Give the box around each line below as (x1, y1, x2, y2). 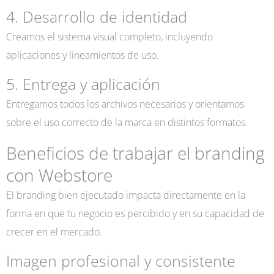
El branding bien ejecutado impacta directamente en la (6, 187, 245, 202)
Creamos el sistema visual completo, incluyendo (6, 29, 213, 43)
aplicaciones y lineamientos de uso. (6, 47, 159, 62)
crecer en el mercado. (6, 224, 102, 239)
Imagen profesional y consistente (6, 251, 235, 272)
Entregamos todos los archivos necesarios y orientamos (6, 97, 244, 111)
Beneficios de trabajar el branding (6, 141, 265, 165)
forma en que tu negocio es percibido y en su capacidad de (6, 206, 264, 220)
